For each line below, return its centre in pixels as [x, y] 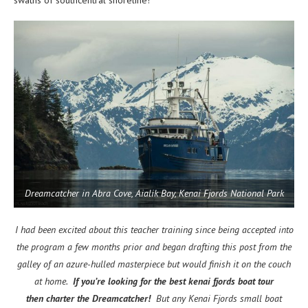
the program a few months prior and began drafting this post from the [154, 246]
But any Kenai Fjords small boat [218, 298]
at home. [54, 281]
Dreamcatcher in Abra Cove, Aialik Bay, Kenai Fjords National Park [154, 193]
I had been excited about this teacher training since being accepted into [154, 229]
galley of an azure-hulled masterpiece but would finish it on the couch [154, 264]
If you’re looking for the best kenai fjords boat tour [173, 281]
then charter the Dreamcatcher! [90, 298]
